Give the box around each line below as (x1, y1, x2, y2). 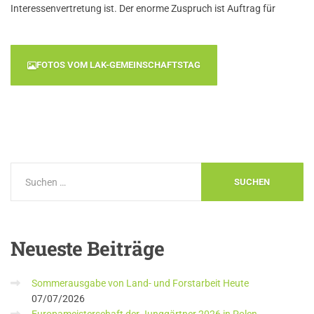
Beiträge (82, 235, 165, 261)
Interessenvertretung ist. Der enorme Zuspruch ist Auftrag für (11, 3, 275, 14)
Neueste (11, 235, 83, 261)
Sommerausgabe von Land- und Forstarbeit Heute (32, 278, 249, 289)
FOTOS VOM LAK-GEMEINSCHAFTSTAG (36, 60, 200, 70)
